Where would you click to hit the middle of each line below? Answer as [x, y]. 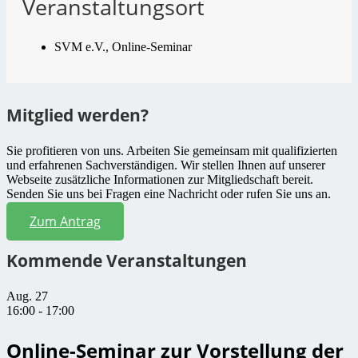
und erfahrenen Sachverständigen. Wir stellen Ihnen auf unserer [166, 165]
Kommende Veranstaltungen [127, 261]
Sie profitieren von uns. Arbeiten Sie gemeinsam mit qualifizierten [172, 150]
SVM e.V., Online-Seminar [123, 47]
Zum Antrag [65, 221]
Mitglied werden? [78, 115]
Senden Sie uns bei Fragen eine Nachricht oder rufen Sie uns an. [169, 193]
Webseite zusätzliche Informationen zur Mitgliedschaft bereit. [160, 179]
